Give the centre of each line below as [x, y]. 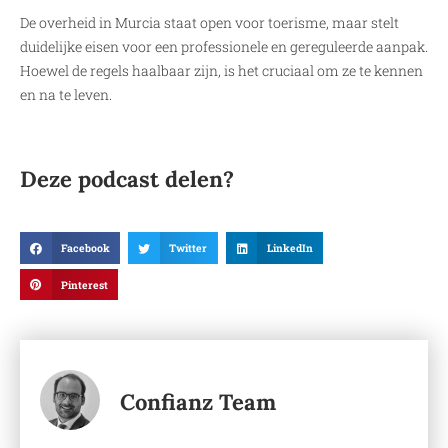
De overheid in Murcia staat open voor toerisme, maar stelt [209, 23]
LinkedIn [289, 248]
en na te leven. [66, 95]
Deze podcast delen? [127, 179]
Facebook [85, 248]
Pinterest [84, 284]
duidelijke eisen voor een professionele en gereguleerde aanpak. [224, 47]
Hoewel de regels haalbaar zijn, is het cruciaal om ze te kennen [221, 71]
